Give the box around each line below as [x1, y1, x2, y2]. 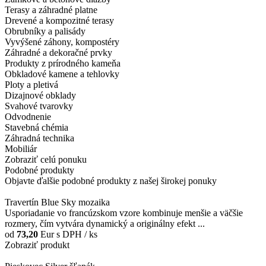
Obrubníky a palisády [5, 26, 85, 36]
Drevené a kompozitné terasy [5, 15, 114, 26]
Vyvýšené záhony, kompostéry [5, 36, 119, 47]
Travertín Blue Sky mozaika [5, 197, 110, 207]
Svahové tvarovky [5, 100, 73, 111]
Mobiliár [5, 143, 37, 154]
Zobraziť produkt [5, 239, 69, 250]
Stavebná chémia [5, 122, 68, 132]
